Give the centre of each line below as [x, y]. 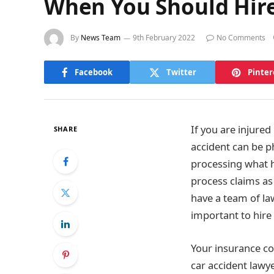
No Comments [241, 38]
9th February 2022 [164, 38]
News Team [101, 38]
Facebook [93, 72]
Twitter [181, 72]
